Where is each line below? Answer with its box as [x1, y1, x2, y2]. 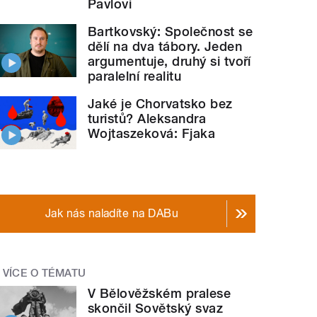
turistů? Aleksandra [88, 111, 207, 127]
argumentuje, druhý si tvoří [88, 54, 251, 69]
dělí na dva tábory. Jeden [88, 39, 243, 54]
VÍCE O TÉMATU [2, 267, 86, 279]
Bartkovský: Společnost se [88, 24, 253, 40]
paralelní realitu [88, 69, 182, 84]
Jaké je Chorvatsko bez [88, 96, 233, 112]
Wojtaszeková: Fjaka [88, 126, 216, 142]
